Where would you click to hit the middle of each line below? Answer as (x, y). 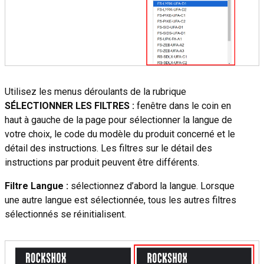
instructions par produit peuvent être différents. (102, 163)
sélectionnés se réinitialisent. (65, 214)
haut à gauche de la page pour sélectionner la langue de (118, 120)
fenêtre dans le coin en (183, 106)
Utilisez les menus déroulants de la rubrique (95, 92)
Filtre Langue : (37, 186)
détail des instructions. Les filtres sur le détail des (108, 148)
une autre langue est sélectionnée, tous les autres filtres (121, 200)
